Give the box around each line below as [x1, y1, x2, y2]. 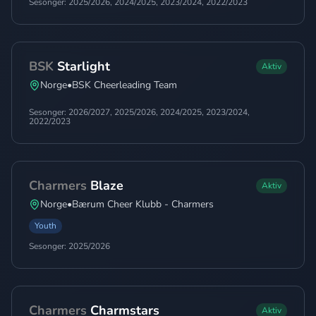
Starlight [57, 58, 110, 75]
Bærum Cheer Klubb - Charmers [72, 197, 214, 211]
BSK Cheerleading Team [72, 78, 177, 92]
